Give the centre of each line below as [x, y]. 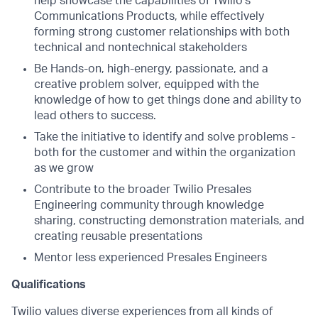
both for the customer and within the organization [165, 153]
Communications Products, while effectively [149, 16]
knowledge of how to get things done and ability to [168, 100]
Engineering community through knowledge [149, 205]
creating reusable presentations [118, 236]
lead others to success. [95, 116]
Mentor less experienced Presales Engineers [150, 258]
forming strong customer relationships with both [162, 32]
